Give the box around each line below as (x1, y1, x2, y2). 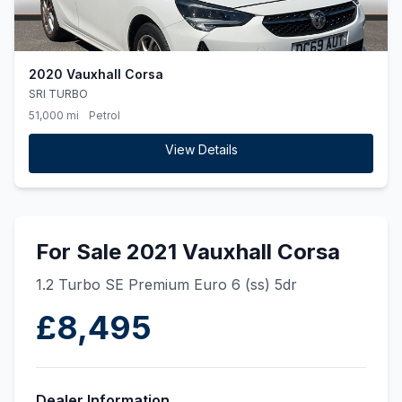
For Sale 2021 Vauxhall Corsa (36, 239, 340, 265)
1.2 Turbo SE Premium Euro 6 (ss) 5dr (36, 275, 297, 293)
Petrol (89, 109, 120, 122)
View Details (164, 142, 238, 157)
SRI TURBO (29, 87, 88, 100)
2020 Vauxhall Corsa (29, 66, 163, 82)
